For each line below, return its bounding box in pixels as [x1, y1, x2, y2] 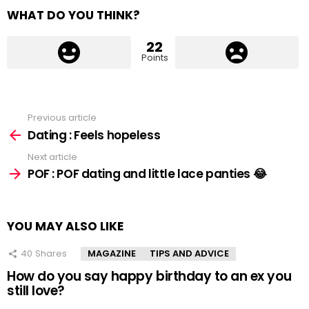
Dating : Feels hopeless [28, 126, 161, 143]
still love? [7, 281, 65, 301]
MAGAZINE [88, 247, 136, 261]
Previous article [28, 111, 97, 125]
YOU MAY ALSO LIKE [7, 218, 123, 235]
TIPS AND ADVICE [150, 247, 229, 261]
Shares [35, 247, 67, 261]
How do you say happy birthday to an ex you [7, 267, 292, 286]
